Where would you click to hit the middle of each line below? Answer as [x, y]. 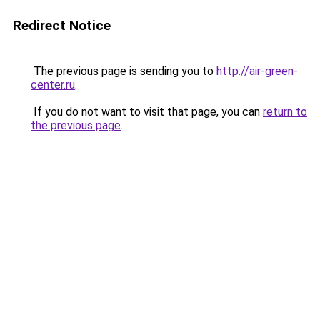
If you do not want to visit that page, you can [147, 112]
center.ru [53, 85]
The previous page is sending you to [124, 71]
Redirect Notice [62, 25]
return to [285, 112]
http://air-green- [257, 71]
